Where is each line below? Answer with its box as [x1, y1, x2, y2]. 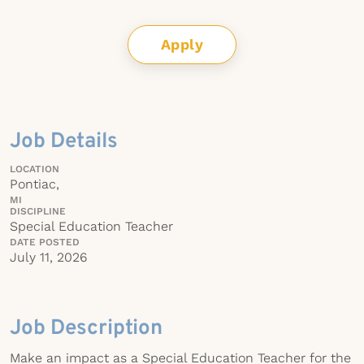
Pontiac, [10, 176, 59, 192]
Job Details [10, 128, 118, 155]
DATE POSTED [10, 236, 80, 248]
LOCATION [10, 163, 59, 175]
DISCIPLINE [10, 206, 66, 217]
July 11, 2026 [10, 249, 87, 265]
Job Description [10, 315, 162, 342]
